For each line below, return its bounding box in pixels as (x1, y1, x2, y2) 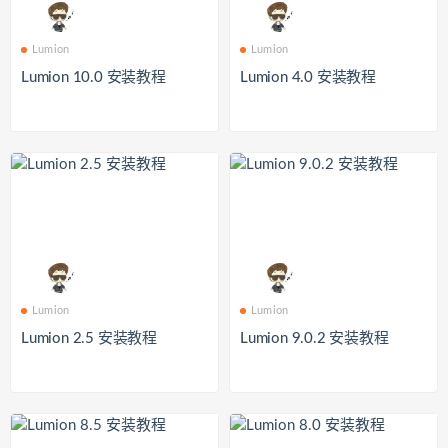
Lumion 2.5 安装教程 (21, 331, 157, 347)
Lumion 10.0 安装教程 (21, 70, 166, 86)
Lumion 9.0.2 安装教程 (240, 331, 389, 347)
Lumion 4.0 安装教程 (240, 70, 376, 86)
